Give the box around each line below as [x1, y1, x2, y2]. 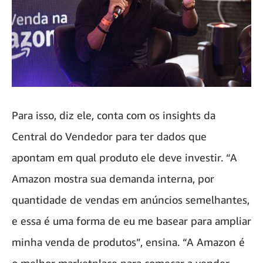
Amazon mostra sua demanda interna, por [12, 171, 214, 185]
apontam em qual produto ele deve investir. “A [12, 150, 237, 164]
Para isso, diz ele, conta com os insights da [12, 108, 215, 122]
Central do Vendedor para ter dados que [12, 129, 207, 143]
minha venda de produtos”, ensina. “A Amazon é [12, 235, 245, 248]
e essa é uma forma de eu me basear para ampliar [12, 214, 251, 227]
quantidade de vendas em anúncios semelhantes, [12, 193, 249, 206]
